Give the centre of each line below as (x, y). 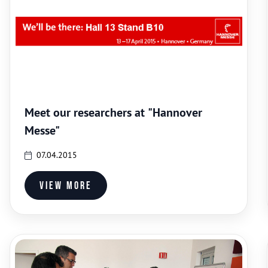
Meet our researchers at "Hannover (113, 112)
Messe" (42, 130)
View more (66, 185)
